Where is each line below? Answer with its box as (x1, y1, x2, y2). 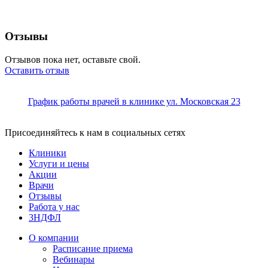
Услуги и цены (29, 158, 89, 169)
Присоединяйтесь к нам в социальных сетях (5, 127, 185, 138)
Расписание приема (53, 243, 133, 254)
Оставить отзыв (5, 65, 69, 75)
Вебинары (53, 254, 95, 264)
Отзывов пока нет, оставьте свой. (5, 54, 141, 65)
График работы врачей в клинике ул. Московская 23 (28, 96, 240, 106)
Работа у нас (29, 201, 80, 212)
